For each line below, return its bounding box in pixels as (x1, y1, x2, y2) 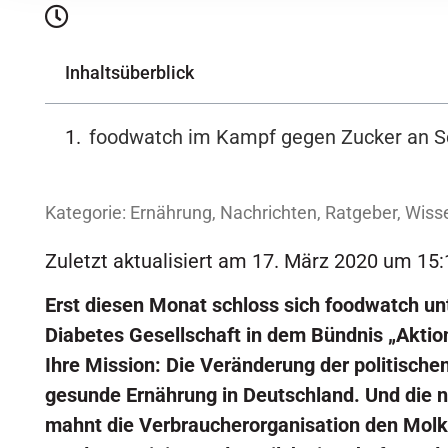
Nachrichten (220, 201, 317, 223)
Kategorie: (45, 201, 126, 223)
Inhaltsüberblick (65, 61, 194, 83)
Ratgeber (325, 201, 397, 223)
